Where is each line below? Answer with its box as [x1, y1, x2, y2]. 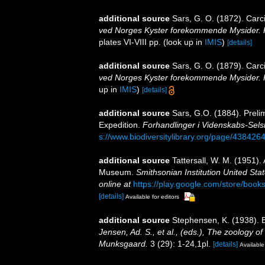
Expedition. [99, 120, 143, 130]
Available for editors [125, 193, 179, 201]
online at [99, 179, 131, 189]
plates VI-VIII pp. [99, 37, 161, 47]
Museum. [99, 167, 136, 177]
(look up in [161, 37, 205, 47]
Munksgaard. [99, 238, 148, 248]
